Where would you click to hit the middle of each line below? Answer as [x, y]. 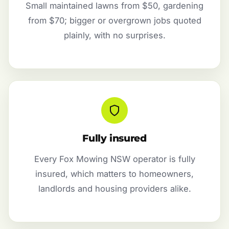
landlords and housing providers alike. [114, 188]
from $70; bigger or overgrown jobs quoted [114, 20]
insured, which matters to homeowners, [114, 174]
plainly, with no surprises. [114, 35]
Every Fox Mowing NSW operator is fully [114, 159]
